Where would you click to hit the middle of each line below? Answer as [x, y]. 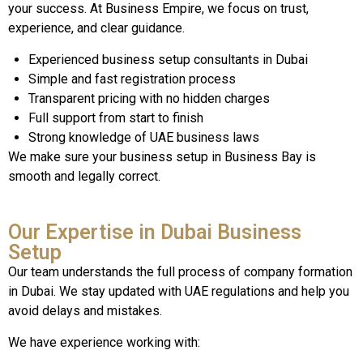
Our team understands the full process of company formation [180, 272]
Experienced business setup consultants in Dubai [168, 59]
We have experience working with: [104, 342]
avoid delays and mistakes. [85, 311]
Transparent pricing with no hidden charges [149, 98]
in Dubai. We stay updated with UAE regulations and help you [179, 292]
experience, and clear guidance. [96, 28]
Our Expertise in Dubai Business [155, 233]
